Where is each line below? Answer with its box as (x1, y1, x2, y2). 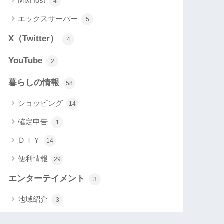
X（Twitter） (8, 34, 61, 44)
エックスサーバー (18, 14, 80, 23)
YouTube (8, 56, 45, 66)
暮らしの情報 (8, 78, 62, 88)
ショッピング (18, 99, 65, 108)
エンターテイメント (8, 174, 88, 184)
